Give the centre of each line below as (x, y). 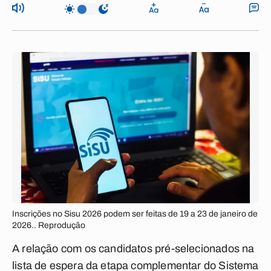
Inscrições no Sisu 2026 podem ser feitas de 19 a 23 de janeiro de (135, 214)
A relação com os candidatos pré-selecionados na (133, 249)
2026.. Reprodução (49, 225)
